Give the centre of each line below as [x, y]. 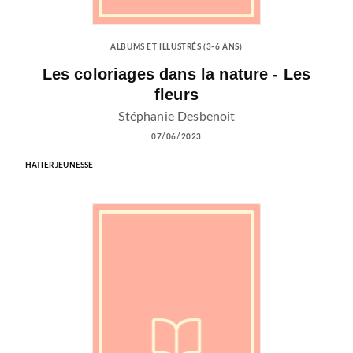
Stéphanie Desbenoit [176, 116]
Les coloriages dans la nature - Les [176, 74]
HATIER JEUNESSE [59, 165]
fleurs [176, 94]
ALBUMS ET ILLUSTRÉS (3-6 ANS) [176, 47]
